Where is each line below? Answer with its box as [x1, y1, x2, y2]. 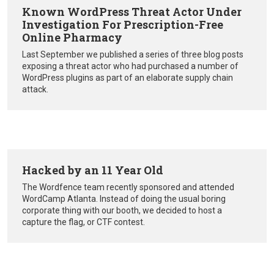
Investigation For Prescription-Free [22, 17, 223, 32]
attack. [22, 84, 48, 95]
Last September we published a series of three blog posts [22, 50, 243, 60]
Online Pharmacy [22, 30, 122, 45]
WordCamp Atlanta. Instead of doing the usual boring [22, 194, 226, 204]
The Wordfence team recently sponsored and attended [22, 182, 234, 193]
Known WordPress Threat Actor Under [22, 4, 242, 20]
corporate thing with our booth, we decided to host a [22, 206, 222, 216]
